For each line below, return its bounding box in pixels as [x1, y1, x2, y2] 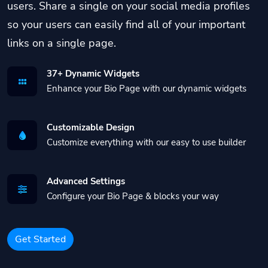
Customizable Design [47, 121, 135, 133]
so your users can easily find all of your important [7, 17, 245, 32]
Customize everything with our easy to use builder [47, 136, 246, 148]
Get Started [15, 233, 66, 246]
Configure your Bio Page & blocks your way [47, 190, 219, 202]
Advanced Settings [47, 175, 125, 187]
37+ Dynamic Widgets [47, 68, 139, 80]
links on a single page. [7, 35, 116, 50]
